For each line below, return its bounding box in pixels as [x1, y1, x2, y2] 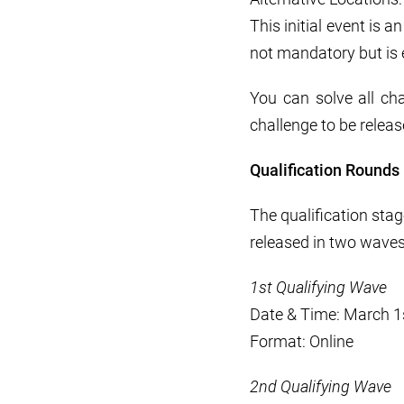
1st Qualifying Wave [250, 278, 387, 298]
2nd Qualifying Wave [250, 377, 391, 397]
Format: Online [250, 332, 353, 352]
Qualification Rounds [250, 161, 399, 180]
